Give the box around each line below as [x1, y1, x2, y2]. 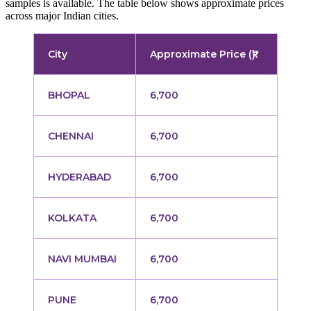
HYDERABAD [48, 171, 111, 184]
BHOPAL [48, 89, 90, 102]
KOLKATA [48, 212, 96, 225]
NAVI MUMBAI [48, 253, 117, 266]
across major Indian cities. [6, 10, 119, 22]
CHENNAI [48, 130, 94, 143]
